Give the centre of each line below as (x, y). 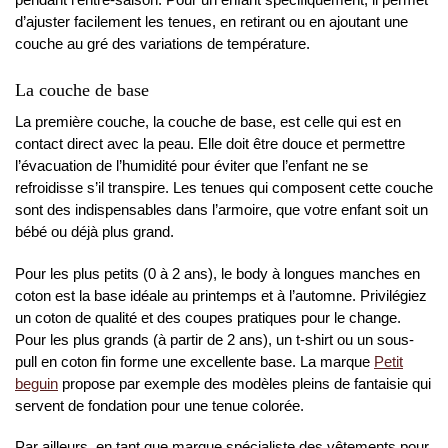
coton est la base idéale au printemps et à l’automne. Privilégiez (221, 295)
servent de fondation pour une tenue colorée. (159, 405)
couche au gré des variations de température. (162, 43)
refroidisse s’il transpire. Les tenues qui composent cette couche (224, 188)
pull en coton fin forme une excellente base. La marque (194, 361)
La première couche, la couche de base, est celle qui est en (208, 122)
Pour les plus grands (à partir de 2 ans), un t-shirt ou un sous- (214, 339)
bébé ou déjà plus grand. (94, 232)
